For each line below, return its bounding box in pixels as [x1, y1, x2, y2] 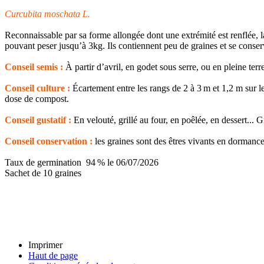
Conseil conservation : [5, 136, 93, 146]
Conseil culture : [5, 82, 70, 93]
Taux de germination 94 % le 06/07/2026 [5, 157, 159, 167]
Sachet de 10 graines [5, 167, 81, 178]
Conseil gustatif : [5, 114, 71, 125]
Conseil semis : [5, 61, 63, 72]
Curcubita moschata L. [5, 8, 90, 19]
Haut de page [28, 250, 78, 260]
